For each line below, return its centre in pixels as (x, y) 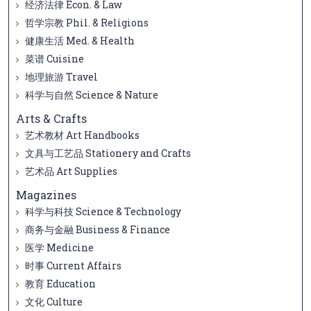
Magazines (46, 195)
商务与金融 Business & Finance (96, 230)
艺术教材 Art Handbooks (81, 135)
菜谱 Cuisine (53, 59)
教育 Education (59, 284)
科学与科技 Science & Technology (102, 212)
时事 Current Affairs (72, 266)
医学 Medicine (58, 248)
